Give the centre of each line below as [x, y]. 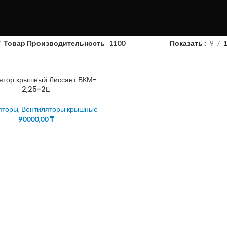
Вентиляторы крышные [60, 109]
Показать [187, 43]
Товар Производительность [54, 43]
